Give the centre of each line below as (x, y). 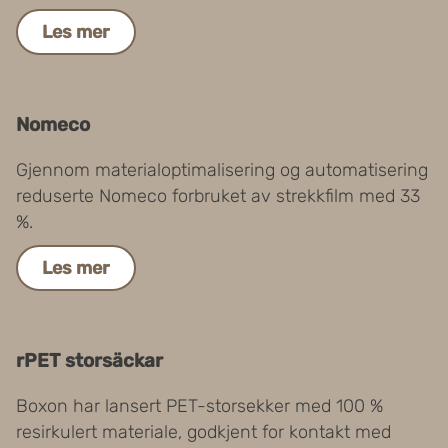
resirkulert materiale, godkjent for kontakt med (203, 431)
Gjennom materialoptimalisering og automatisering (222, 169)
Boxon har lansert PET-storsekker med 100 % (199, 405)
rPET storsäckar (89, 360)
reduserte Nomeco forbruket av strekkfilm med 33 (218, 195)
